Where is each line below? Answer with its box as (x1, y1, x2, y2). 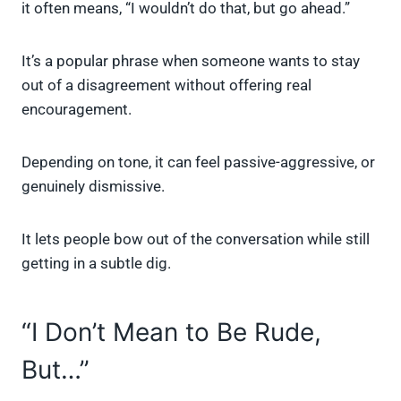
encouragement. (21, 100, 132, 119)
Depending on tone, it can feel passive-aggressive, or (21, 153, 375, 172)
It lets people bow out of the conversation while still (21, 230, 370, 249)
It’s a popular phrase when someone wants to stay (21, 52, 360, 71)
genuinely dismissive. (21, 177, 165, 196)
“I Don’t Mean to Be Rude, (21, 317, 321, 348)
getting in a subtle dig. (21, 254, 171, 273)
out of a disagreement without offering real (21, 76, 311, 95)
